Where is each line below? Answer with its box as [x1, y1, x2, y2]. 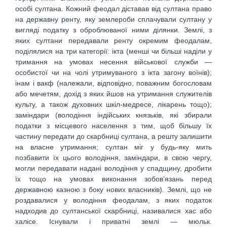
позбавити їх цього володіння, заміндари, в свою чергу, [15, 153, 212, 162]
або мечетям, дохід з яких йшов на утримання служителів [15, 89, 212, 98]
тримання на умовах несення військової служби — [15, 57, 212, 66]
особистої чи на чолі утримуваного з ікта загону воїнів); [15, 68, 212, 77]
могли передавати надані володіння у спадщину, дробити [15, 164, 212, 172]
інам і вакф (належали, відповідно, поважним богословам [15, 79, 212, 87]
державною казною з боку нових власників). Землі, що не [15, 185, 212, 194]
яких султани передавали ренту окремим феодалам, [15, 36, 212, 45]
